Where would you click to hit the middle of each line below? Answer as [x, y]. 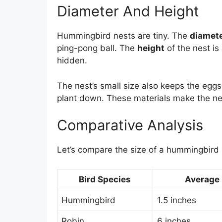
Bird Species [105, 179]
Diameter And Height [128, 11]
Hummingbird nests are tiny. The [123, 36]
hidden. [72, 61]
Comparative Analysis [130, 125]
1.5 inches [176, 200]
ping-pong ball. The [97, 48]
